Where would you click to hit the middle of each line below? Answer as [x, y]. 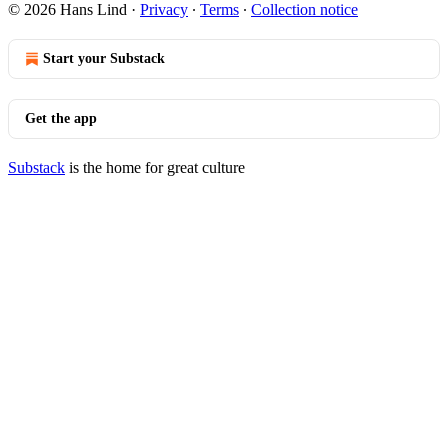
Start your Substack [104, 58]
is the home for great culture [155, 167]
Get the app [61, 118]
